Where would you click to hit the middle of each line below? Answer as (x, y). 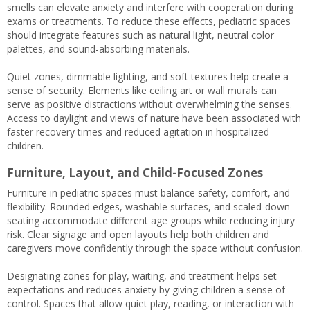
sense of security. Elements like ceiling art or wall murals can (142, 91)
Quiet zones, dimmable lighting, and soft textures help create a (148, 77)
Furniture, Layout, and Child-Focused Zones (135, 173)
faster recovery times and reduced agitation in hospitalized (138, 132)
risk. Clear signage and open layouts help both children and (138, 235)
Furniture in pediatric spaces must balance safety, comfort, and (148, 193)
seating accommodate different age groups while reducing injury (151, 221)
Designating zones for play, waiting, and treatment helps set (142, 276)
